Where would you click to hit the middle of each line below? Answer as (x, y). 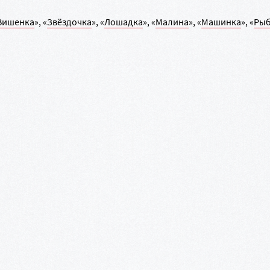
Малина (172, 22)
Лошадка (124, 22)
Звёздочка (69, 22)
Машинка (221, 22)
